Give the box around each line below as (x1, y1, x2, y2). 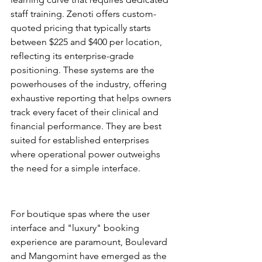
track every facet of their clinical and (11, 106, 161, 118)
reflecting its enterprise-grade (11, 50, 136, 61)
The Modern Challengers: (11, 177, 146, 189)
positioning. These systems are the (11, 64, 157, 75)
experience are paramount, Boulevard (11, 236, 170, 247)
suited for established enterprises (11, 135, 151, 146)
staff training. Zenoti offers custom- (11, 8, 156, 19)
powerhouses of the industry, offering (11, 78, 169, 89)
